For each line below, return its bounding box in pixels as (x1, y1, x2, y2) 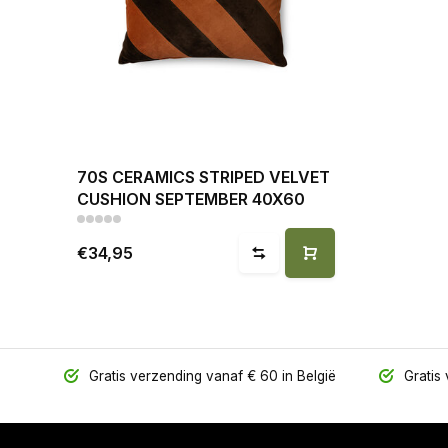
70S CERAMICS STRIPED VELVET (77, 167, 330, 187)
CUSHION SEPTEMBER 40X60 (77, 189, 305, 209)
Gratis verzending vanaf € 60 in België (84, 368, 336, 384)
